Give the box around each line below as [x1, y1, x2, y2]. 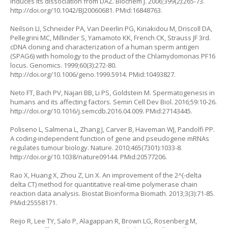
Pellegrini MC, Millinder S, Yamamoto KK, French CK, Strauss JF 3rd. [10, 33, 211, 42]
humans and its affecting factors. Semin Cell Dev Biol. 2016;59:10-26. [10, 97, 217, 106]
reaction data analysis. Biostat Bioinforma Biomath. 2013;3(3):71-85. [10, 189, 215, 198]
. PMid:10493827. [126, 70, 176, 79]
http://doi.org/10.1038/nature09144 [10, 152, 117, 161]
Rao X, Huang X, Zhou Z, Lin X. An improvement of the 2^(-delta [10, 170, 202, 180]
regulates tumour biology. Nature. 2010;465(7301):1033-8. [10, 143, 182, 152]
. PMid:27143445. [142, 106, 192, 116]
